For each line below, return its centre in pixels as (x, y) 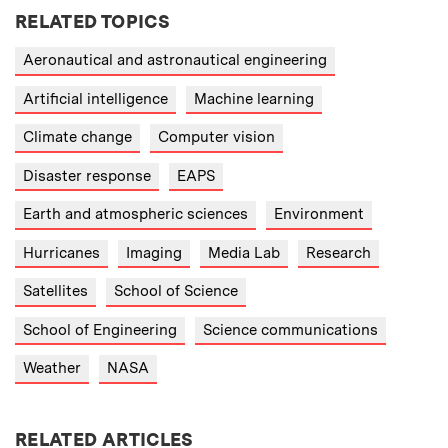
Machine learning (254, 98)
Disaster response (87, 175)
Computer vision (216, 137)
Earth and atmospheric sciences (135, 214)
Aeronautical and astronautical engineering (175, 60)
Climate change (77, 137)
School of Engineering (100, 329)
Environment (319, 214)
